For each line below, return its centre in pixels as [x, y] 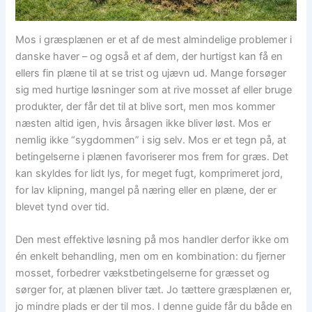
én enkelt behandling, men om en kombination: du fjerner [151, 257]
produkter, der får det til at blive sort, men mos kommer [146, 106]
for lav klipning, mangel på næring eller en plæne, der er [146, 190]
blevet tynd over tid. [63, 206]
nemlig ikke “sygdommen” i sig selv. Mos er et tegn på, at [151, 140]
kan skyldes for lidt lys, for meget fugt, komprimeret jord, [149, 173]
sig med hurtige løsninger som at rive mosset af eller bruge [154, 89]
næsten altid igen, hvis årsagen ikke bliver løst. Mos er [143, 123]
